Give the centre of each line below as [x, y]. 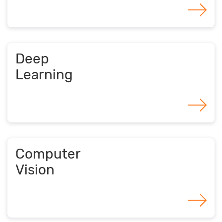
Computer [48, 154]
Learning [44, 74]
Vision [35, 169]
